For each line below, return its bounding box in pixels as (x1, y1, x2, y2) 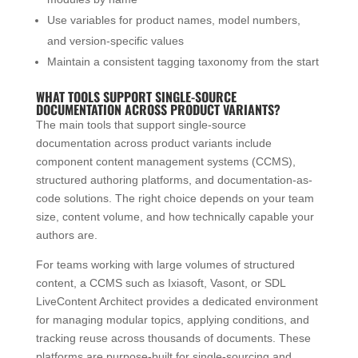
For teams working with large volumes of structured (35, 257, 295, 271)
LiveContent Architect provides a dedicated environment (35, 294, 318, 308)
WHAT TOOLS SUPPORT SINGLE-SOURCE (35, 86, 237, 106)
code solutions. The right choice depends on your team (35, 191, 314, 205)
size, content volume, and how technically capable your (35, 209, 314, 223)
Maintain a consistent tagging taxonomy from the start (46, 54, 319, 68)
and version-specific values (46, 34, 184, 47)
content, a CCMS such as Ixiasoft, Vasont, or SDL (35, 276, 285, 289)
